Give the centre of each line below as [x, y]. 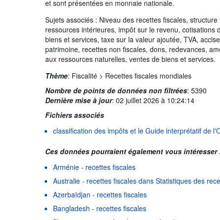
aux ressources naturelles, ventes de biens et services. [131, 59]
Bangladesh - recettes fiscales [100, 208]
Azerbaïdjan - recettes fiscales [100, 194]
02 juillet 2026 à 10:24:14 [155, 100]
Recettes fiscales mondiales [149, 75]
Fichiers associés [75, 115]
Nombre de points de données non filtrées [116, 90]
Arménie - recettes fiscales [95, 167]
